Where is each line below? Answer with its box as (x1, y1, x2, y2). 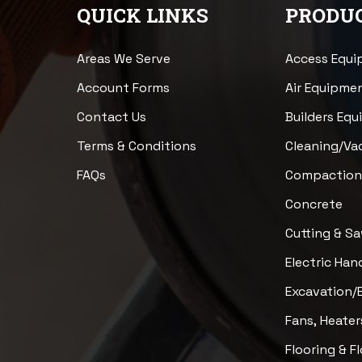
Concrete (285, 196, 343, 213)
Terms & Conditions (76, 137, 196, 155)
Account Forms (76, 79, 170, 97)
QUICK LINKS (76, 2, 208, 29)
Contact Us (76, 108, 146, 126)
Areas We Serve (76, 50, 170, 68)
